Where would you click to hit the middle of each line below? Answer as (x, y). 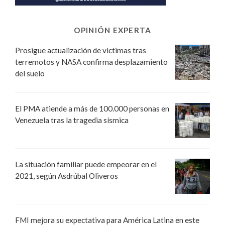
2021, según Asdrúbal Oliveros (67, 176)
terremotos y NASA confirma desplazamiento (91, 62)
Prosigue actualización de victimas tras (81, 50)
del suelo (30, 74)
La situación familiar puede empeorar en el (86, 164)
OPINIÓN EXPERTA (113, 30)
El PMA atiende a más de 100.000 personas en (92, 109)
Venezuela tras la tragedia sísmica (72, 120)
